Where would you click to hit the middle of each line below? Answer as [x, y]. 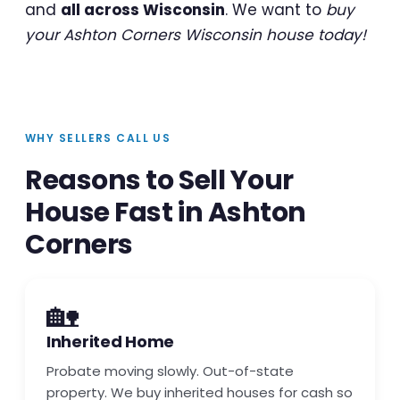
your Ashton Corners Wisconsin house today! [196, 35]
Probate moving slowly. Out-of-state [170, 371]
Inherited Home [111, 342]
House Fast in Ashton [166, 213]
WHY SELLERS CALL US [98, 138]
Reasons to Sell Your [159, 181]
